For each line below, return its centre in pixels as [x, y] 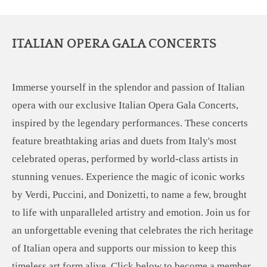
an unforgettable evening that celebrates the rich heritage [133, 230]
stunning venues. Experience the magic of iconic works [128, 176]
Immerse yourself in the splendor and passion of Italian [128, 87]
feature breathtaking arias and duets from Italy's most [124, 141]
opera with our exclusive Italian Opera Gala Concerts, [125, 105]
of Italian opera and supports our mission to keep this [124, 248]
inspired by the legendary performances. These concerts [130, 123]
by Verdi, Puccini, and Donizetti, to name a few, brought [129, 194]
